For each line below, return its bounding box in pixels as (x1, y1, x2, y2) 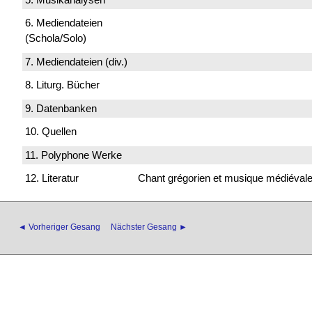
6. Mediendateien (25, 17, 102, 29)
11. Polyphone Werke (25, 148, 122, 161)
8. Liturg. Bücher (25, 79, 100, 91)
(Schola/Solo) (25, 32, 86, 45)
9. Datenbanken (25, 102, 97, 114)
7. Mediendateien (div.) (25, 55, 127, 68)
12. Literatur (25, 172, 79, 185)
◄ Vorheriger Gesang (18, 222, 100, 233)
